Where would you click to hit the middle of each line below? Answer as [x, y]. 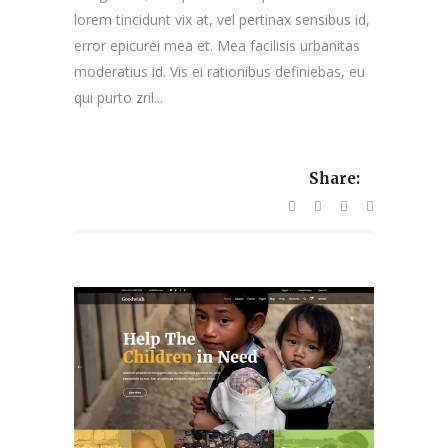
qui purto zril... [118, 97]
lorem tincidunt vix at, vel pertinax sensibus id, [222, 19]
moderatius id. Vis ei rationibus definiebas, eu [219, 71]
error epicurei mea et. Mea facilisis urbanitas [217, 45]
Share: [334, 179]
